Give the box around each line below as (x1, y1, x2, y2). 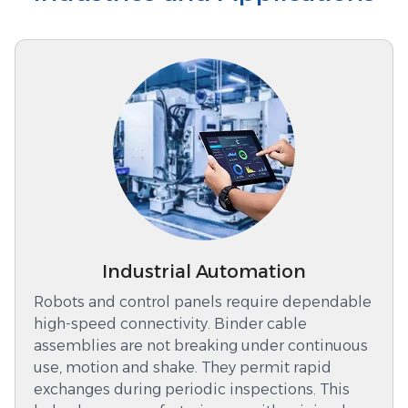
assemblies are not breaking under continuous (34, 336, 368, 354)
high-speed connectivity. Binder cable (34, 314, 307, 332)
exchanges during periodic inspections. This (34, 380, 350, 398)
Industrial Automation (102, 260, 306, 282)
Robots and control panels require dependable (34, 292, 372, 311)
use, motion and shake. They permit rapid (34, 358, 331, 376)
